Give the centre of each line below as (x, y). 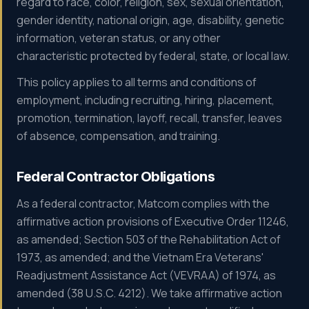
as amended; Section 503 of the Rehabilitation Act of (149, 239)
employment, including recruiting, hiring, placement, (146, 100)
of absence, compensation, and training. (118, 136)
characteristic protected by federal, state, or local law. (153, 56)
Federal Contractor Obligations (116, 177)
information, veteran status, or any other (119, 38)
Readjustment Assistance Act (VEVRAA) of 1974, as (146, 275)
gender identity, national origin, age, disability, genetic (150, 20)
